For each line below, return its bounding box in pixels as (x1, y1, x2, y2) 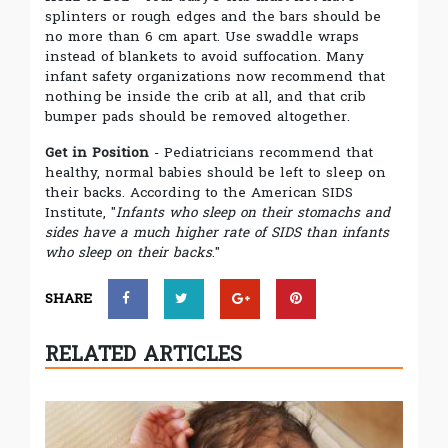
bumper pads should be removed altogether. (45, 103, 350, 129)
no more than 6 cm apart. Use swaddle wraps (45, 23, 359, 49)
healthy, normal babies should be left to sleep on (45, 159, 386, 185)
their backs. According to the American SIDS (45, 179, 353, 205)
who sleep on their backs (45, 239, 212, 265)
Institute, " (45, 199, 116, 225)
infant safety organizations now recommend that (45, 63, 385, 89)
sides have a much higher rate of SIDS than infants (45, 219, 389, 245)
